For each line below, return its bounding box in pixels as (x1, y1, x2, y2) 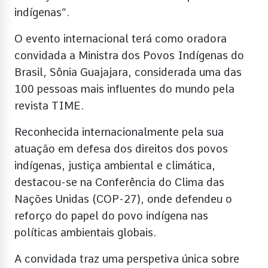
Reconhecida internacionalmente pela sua (14, 125, 224, 138)
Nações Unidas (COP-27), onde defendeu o (14, 192, 232, 205)
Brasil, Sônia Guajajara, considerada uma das (14, 65, 242, 78)
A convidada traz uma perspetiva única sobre (14, 252, 239, 265)
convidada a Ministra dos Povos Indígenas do (14, 48, 244, 62)
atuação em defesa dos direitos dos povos (14, 142, 228, 155)
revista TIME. (14, 99, 84, 112)
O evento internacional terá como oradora (14, 32, 227, 45)
